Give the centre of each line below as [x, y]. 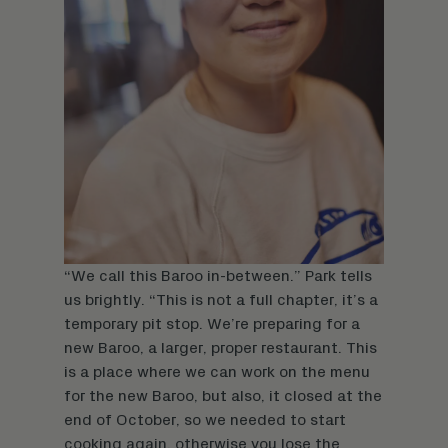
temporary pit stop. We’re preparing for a [212, 323]
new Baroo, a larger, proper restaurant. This [220, 347]
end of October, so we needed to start [205, 419]
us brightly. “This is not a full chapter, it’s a [221, 299]
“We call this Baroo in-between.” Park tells [218, 275]
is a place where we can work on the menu [217, 371]
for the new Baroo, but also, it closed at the [223, 395]
